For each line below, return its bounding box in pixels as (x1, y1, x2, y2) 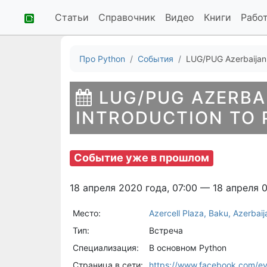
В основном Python (148, 242, 226, 253)
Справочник (98, 11, 156, 23)
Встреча (148, 225, 183, 235)
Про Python (79, 54, 125, 64)
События (138, 54, 173, 64)
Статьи (55, 11, 89, 23)
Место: (72, 207, 101, 218)
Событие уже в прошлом (74, 151, 210, 164)
